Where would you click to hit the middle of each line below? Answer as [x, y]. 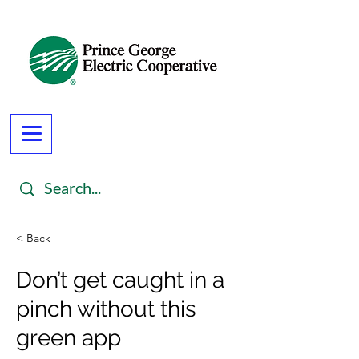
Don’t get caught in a [120, 280]
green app [69, 338]
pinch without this [106, 309]
